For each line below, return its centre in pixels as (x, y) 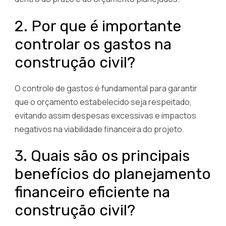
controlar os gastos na (93, 44)
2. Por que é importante (98, 26)
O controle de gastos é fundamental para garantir (106, 88)
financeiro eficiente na (92, 192)
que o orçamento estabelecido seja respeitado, (103, 102)
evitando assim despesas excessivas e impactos (105, 115)
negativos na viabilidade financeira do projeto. (99, 129)
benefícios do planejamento (113, 174)
